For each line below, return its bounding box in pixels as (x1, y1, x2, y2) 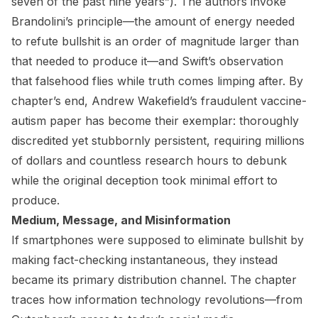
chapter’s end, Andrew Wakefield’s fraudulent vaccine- (11, 94, 307, 108)
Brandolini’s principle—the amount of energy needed (11, 14, 295, 28)
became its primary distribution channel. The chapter (11, 273, 297, 287)
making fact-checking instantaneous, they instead (11, 253, 278, 267)
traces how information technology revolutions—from (11, 292, 302, 307)
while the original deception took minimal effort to (11, 173, 278, 187)
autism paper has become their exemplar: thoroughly (11, 114, 299, 128)
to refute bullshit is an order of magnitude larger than (11, 34, 299, 48)
